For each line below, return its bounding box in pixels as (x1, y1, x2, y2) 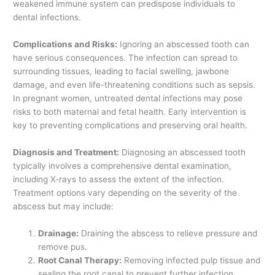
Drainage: (38, 228, 79, 238)
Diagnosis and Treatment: (13, 147, 120, 157)
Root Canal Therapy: (38, 255, 122, 265)
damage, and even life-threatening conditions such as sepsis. (13, 80, 256, 90)
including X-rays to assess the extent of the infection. (13, 174, 225, 184)
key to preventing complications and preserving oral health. (13, 120, 248, 131)
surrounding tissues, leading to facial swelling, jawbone (13, 66, 230, 77)
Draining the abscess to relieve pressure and (79, 228, 258, 238)
